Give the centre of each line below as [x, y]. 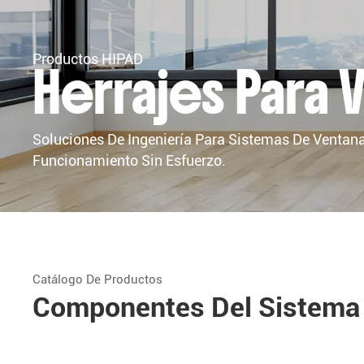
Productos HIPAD [88, 59]
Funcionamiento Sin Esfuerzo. [130, 160]
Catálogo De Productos [98, 280]
